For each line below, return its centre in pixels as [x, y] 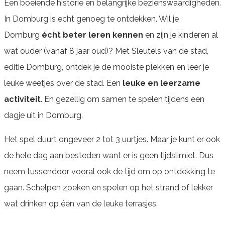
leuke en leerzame [161, 83]
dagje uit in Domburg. [43, 115]
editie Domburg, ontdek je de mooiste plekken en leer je [106, 67]
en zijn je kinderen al [181, 35]
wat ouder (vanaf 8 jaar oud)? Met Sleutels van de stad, [106, 51]
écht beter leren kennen [92, 35]
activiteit [22, 99]
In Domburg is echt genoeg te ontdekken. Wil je [91, 19]
